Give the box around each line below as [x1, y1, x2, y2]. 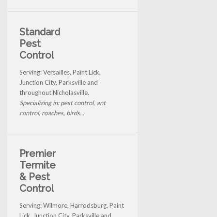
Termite [19, 159, 56, 171]
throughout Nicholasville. [19, 88, 89, 96]
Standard [19, 26, 60, 38]
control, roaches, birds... [19, 108, 84, 117]
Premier [19, 147, 56, 159]
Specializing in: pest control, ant [19, 98, 106, 107]
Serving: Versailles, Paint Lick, [19, 68, 101, 76]
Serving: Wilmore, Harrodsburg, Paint [19, 201, 124, 209]
